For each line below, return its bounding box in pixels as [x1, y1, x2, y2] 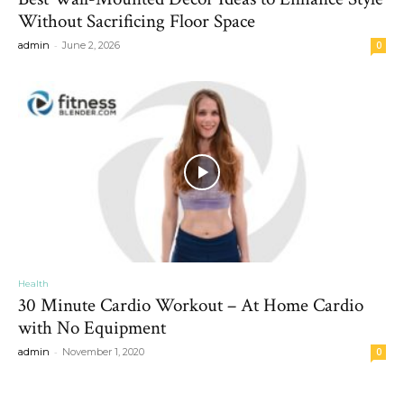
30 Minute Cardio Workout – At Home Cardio [18, 293, 363, 318]
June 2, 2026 [62, 38, 120, 51]
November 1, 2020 [62, 345, 144, 359]
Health [18, 278, 49, 290]
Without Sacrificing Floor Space [18, 8, 255, 33]
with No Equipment [18, 316, 166, 341]
